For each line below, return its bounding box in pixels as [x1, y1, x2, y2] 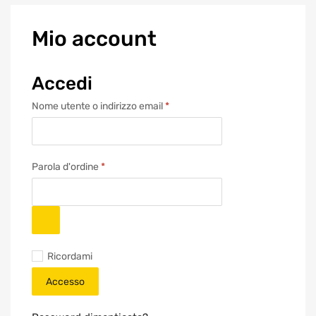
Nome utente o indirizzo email [32, 99, 165, 111]
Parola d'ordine [32, 161, 101, 173]
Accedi [32, 72, 92, 94]
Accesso [46, 275, 85, 287]
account [67, 25, 157, 51]
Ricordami [47, 250, 92, 262]
